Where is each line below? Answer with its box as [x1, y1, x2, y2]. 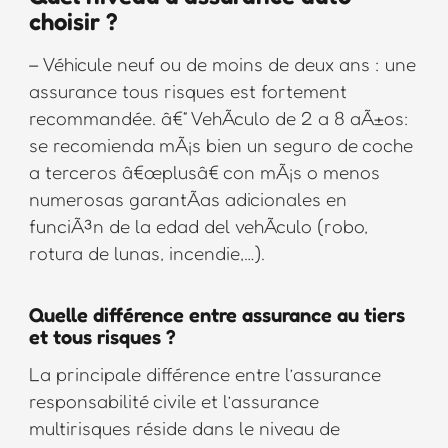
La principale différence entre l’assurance [28, 361, 381, 385]
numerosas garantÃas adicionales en [28, 186, 347, 210]
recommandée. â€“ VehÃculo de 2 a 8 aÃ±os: [28, 105, 409, 129]
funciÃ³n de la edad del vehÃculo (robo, [28, 213, 368, 237]
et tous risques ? [28, 324, 176, 349]
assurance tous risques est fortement [28, 78, 347, 102]
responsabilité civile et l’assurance [28, 388, 319, 412]
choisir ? [28, 7, 118, 37]
